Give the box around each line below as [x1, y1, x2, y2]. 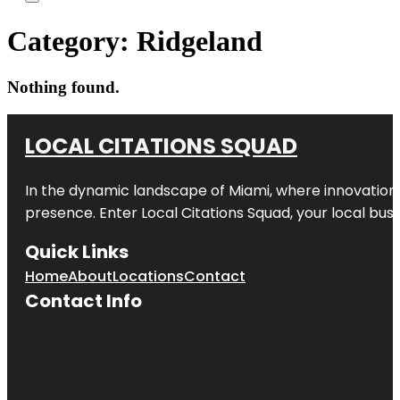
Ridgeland [137, 25, 262, 58]
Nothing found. [7, 77, 120, 96]
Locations [112, 265, 184, 287]
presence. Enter [25, 202, 141, 223]
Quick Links [25, 238, 129, 264]
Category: [7, 25, 137, 58]
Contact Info [25, 287, 142, 313]
